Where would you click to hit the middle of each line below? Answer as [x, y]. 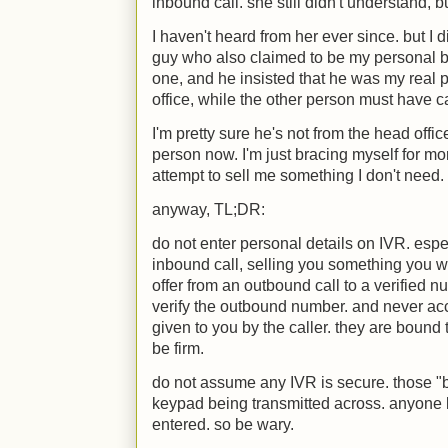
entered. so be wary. [223, 424]
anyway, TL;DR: [208, 209]
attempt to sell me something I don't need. [298, 175]
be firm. [178, 348]
